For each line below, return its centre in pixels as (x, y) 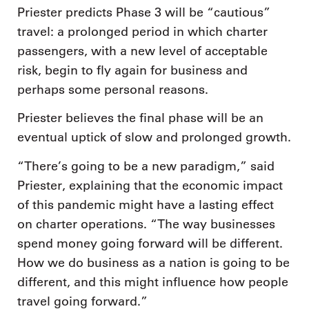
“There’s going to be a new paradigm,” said (146, 166)
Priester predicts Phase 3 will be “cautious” (144, 12)
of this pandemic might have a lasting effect (146, 205)
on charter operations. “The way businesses (146, 224)
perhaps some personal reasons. (113, 89)
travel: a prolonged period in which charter (142, 31)
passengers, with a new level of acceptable (142, 51)
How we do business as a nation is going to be (153, 262)
